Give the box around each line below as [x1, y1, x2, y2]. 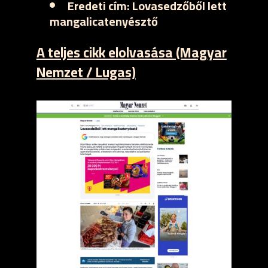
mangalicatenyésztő [49, 10, 158, 32]
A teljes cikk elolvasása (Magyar [36, 39, 227, 65]
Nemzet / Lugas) [36, 59, 136, 85]
